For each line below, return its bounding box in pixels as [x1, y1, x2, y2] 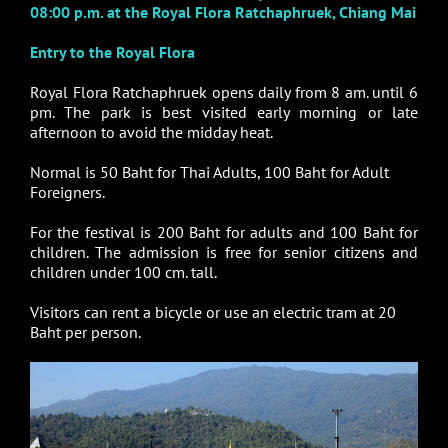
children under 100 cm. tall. [29, 261, 217, 282]
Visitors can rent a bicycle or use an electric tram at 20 [29, 301, 396, 322]
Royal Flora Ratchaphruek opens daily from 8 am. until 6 [29, 81, 419, 102]
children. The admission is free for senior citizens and [29, 241, 419, 262]
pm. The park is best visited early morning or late [29, 101, 419, 122]
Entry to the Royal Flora [29, 41, 195, 62]
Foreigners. [29, 181, 105, 202]
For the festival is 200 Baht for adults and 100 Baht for [29, 221, 419, 242]
